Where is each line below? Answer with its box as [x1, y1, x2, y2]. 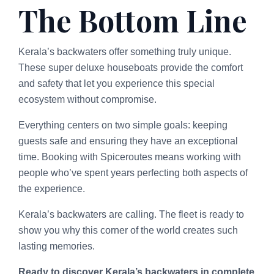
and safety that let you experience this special [18, 78, 215, 89]
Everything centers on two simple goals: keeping [18, 119, 228, 130]
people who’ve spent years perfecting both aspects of [18, 167, 248, 178]
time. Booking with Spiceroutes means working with [18, 151, 241, 162]
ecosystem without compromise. [18, 94, 157, 105]
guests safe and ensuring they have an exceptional [18, 135, 238, 146]
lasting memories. [18, 240, 95, 251]
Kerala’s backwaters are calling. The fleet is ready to [18, 209, 244, 220]
